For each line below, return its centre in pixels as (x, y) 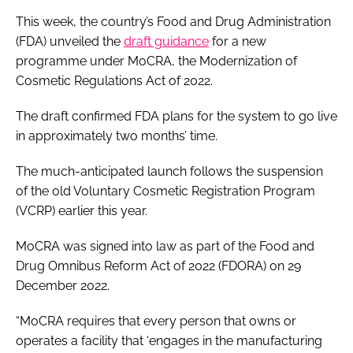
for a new (238, 41)
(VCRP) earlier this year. (83, 210)
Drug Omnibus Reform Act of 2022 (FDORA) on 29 (158, 266)
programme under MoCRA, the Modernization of (156, 61)
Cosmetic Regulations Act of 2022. (114, 80)
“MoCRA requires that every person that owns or (156, 321)
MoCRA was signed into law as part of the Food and (165, 246)
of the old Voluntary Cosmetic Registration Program (165, 191)
